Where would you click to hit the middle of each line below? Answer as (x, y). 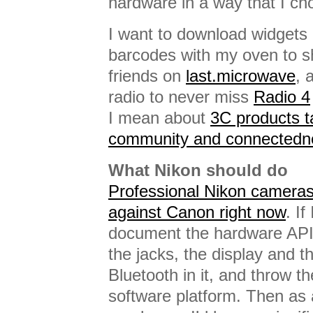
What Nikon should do (198, 170)
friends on (147, 76)
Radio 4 (282, 97)
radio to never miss (181, 97)
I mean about (159, 118)
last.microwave (241, 76)
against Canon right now (197, 212)
